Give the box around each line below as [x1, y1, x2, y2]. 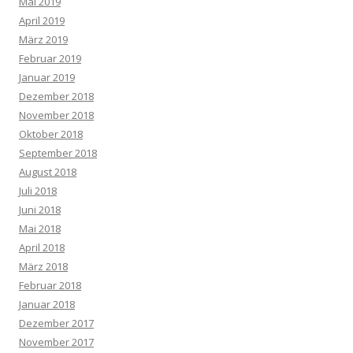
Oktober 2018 [19, 126, 83, 141]
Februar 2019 [19, 50, 81, 65]
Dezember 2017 [19, 315, 94, 330]
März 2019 [19, 32, 68, 46]
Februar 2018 [19, 277, 81, 292]
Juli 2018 [19, 183, 57, 198]
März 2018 [19, 258, 68, 273]
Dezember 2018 [19, 88, 94, 103]
